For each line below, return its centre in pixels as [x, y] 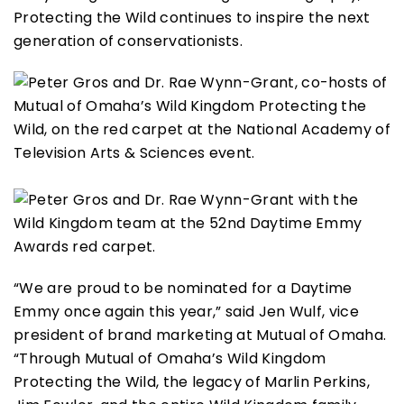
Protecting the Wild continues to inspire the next [192, 18]
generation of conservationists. [128, 41]
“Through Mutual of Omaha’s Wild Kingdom [170, 359]
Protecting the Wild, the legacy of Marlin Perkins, [192, 382]
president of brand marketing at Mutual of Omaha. [200, 335]
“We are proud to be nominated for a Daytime [183, 289]
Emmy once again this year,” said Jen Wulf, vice [187, 312]
